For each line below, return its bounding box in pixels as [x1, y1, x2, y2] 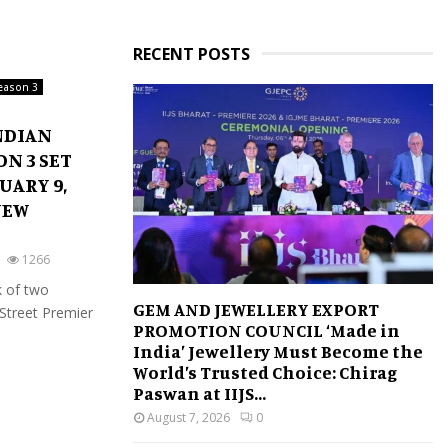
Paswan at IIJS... [133, 381, 266, 404]
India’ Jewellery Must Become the [133, 339, 423, 362]
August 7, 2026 [147, 408, 230, 426]
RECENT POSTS [133, 42, 250, 65]
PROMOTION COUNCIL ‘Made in [133, 318, 400, 341]
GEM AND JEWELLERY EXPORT [133, 297, 379, 320]
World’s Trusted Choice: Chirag [133, 360, 397, 383]
